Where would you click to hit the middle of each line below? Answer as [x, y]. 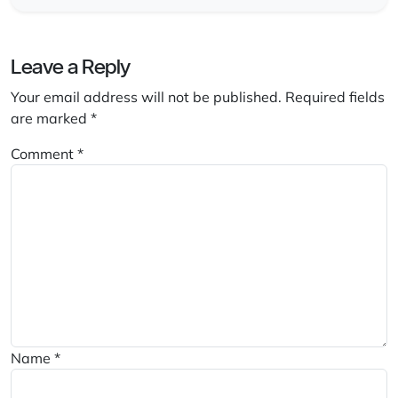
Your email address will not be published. [146, 97]
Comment [44, 154]
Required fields [335, 97]
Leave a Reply [71, 67]
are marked [51, 119]
